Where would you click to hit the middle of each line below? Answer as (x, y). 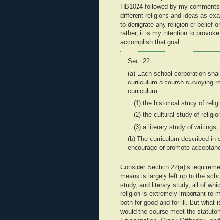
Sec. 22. (140, 62)
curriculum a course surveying (171, 82)
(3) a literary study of (161, 127)
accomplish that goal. (151, 42)
